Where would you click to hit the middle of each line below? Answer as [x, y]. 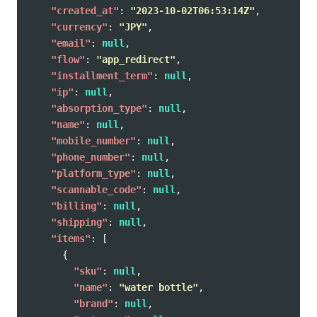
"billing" [76, 206]
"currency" [79, 27]
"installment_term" [102, 76]
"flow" [68, 59]
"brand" [93, 304]
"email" [71, 43]
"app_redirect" [136, 59]
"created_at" [85, 11]
